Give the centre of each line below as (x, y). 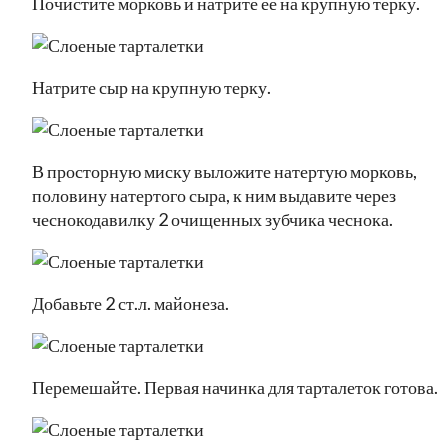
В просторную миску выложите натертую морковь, (224, 170)
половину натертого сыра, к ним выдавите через (214, 194)
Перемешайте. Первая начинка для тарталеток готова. (235, 386)
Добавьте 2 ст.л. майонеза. (130, 302)
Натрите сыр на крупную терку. (151, 86)
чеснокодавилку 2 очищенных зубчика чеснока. (212, 218)
